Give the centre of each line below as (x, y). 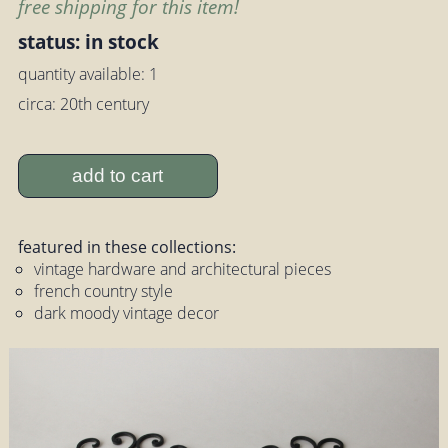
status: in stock (88, 42)
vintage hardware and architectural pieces (182, 269)
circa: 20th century (83, 104)
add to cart (118, 175)
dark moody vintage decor (126, 313)
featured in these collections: (126, 247)
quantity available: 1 (87, 74)
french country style (103, 291)
